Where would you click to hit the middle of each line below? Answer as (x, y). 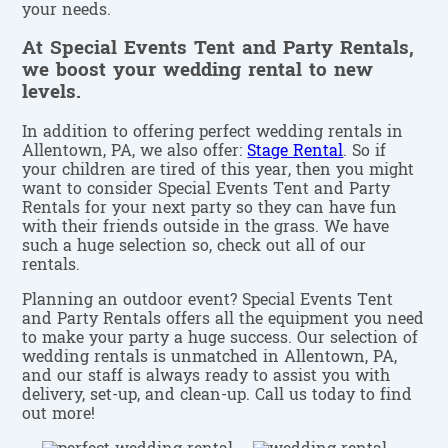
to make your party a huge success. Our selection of (220, 339)
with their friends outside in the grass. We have (206, 228)
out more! (59, 415)
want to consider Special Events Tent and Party (206, 190)
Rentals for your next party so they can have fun (210, 209)
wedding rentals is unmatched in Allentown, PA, (210, 358)
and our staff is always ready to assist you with (206, 377)
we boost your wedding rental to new (198, 72)
